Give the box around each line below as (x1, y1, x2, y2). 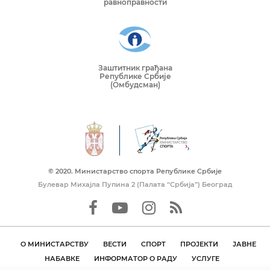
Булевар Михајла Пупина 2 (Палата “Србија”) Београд (37, 180, 233, 189)
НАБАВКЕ (45, 254, 80, 263)
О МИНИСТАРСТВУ (20, 240, 89, 248)
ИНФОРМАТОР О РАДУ (94, 254, 177, 263)
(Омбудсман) (110, 80, 160, 89)
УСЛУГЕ (192, 254, 219, 263)
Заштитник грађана (98, 63, 172, 72)
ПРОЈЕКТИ (180, 240, 218, 248)
